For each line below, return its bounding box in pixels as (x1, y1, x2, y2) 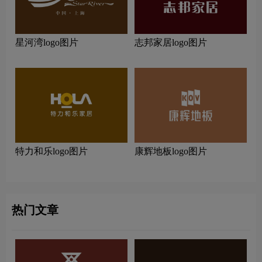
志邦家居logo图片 (135, 37, 207, 48)
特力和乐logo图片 (15, 146, 88, 157)
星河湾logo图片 (15, 37, 78, 48)
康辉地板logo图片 (135, 146, 207, 157)
